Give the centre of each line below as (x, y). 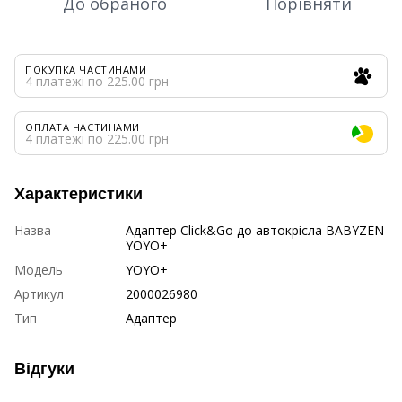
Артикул (39, 293)
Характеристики (79, 193)
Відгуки (44, 368)
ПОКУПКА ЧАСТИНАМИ (86, 69)
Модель (39, 269)
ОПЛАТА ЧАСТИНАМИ (83, 127)
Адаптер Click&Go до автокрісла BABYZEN (255, 230)
